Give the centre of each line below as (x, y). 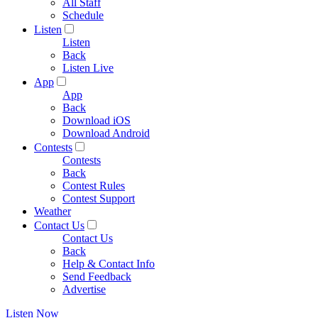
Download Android (106, 133)
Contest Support (99, 198)
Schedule (83, 15)
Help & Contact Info (109, 264)
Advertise (84, 289)
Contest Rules (94, 186)
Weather (53, 211)
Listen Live (88, 68)
